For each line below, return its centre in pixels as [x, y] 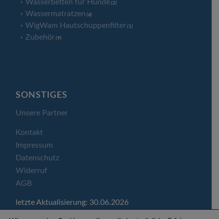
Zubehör [40, 37]
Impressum [34, 145]
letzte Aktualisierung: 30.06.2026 [72, 203]
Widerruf [32, 170]
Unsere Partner [42, 113]
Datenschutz [38, 158]
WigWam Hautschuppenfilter [76, 26]
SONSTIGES [42, 95]
